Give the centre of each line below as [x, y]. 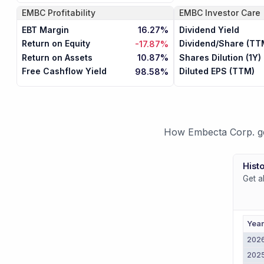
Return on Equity [56, 44]
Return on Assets [57, 57]
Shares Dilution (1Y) [220, 57]
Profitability [72, 13]
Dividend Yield [209, 29]
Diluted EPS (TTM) [217, 71]
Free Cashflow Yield [65, 71]
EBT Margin [46, 29]
